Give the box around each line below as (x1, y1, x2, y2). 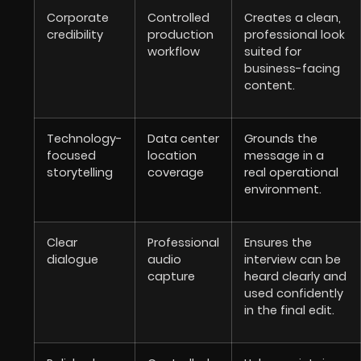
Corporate (47, 10, 109, 27)
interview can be (244, 251, 341, 268)
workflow (147, 44, 200, 60)
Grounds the (244, 131, 317, 147)
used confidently (244, 285, 343, 302)
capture (147, 268, 195, 285)
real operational (244, 164, 338, 181)
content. (244, 77, 295, 94)
